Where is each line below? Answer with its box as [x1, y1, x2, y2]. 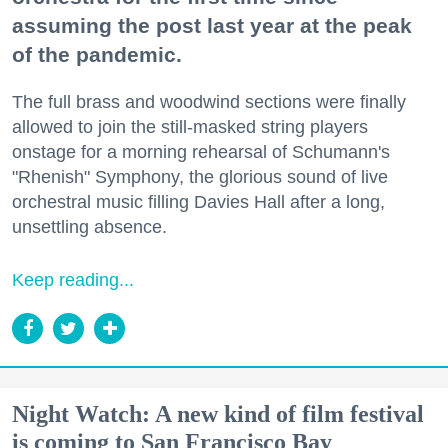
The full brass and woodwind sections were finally [12, 92, 406, 113]
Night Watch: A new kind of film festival [12, 401, 424, 428]
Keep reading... [12, 270, 134, 291]
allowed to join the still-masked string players [12, 117, 368, 138]
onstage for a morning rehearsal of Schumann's [12, 142, 390, 163]
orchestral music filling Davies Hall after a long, [12, 192, 385, 213]
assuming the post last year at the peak [12, 14, 412, 38]
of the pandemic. [12, 43, 182, 67]
